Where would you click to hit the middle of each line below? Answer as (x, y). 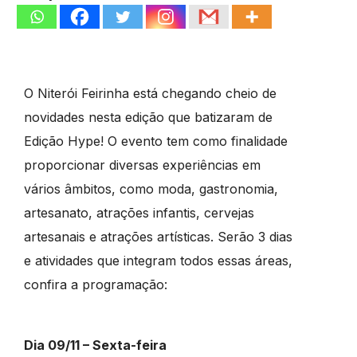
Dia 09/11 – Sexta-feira (95, 345)
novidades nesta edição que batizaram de (148, 118)
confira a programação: (95, 285)
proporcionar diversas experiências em (142, 165)
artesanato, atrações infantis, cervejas (139, 213)
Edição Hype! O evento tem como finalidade (155, 141)
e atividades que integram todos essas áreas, (158, 261)
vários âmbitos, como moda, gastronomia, (151, 189)
